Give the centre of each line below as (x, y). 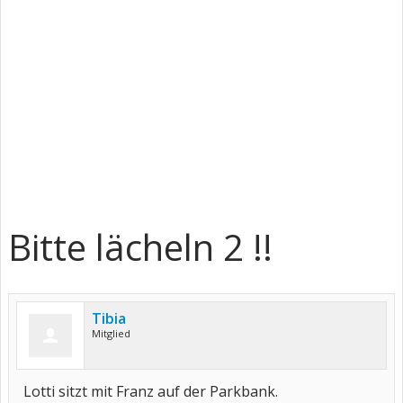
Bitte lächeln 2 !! (140, 247)
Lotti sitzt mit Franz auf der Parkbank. (151, 391)
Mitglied (111, 333)
